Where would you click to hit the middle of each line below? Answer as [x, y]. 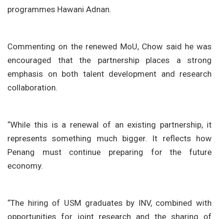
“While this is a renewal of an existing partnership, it [109, 124]
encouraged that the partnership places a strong [109, 60]
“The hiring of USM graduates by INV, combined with [109, 203]
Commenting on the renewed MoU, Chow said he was [109, 46]
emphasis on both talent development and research [109, 74]
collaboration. [33, 87]
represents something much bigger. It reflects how [109, 138]
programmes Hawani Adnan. [59, 9]
